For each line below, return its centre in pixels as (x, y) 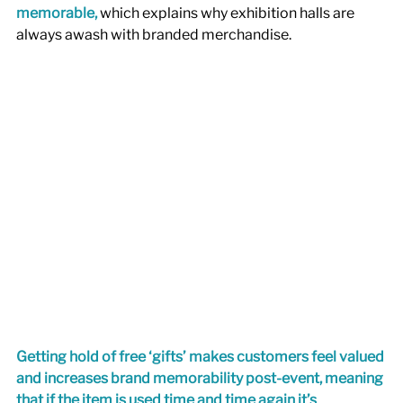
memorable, (57, 13)
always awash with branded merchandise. (155, 35)
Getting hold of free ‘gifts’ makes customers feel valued (201, 356)
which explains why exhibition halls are (228, 13)
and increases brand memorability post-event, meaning (201, 378)
